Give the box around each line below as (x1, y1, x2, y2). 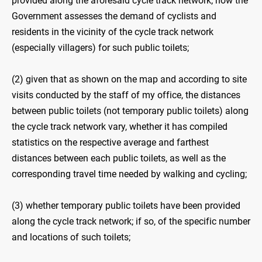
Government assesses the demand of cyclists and (12, 11, 216, 22)
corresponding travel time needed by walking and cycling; (12, 168, 247, 180)
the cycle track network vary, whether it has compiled (12, 121, 227, 133)
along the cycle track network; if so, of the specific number (12, 216, 250, 227)
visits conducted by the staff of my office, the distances (12, 89, 240, 101)
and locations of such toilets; (12, 232, 130, 243)
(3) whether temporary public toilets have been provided (12, 200, 240, 212)
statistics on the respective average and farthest (12, 137, 209, 149)
